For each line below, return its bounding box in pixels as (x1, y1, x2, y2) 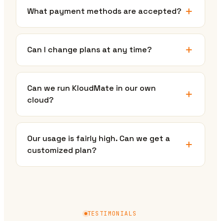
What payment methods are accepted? (27, 6, 182, 17)
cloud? (27, 95, 54, 106)
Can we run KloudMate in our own (27, 83, 156, 94)
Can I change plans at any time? (27, 44, 152, 55)
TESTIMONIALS (87, 210, 137, 218)
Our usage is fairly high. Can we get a (27, 133, 170, 144)
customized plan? (27, 145, 97, 156)
